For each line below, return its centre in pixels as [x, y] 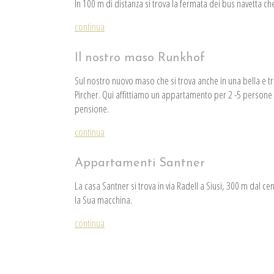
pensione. [92, 109]
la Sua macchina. [103, 200]
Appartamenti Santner [140, 164]
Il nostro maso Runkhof [140, 58]
